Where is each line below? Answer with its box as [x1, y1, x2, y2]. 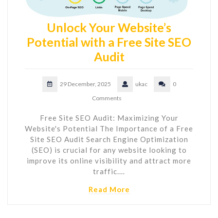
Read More [88, 184, 130, 194]
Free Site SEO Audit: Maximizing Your [39, 113, 179, 122]
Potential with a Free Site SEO [27, 34, 191, 49]
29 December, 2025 [59, 80, 111, 88]
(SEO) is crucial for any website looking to [31, 145, 187, 154]
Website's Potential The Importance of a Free [25, 124, 193, 133]
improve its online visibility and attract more [27, 156, 191, 165]
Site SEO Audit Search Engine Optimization [30, 134, 188, 144]
